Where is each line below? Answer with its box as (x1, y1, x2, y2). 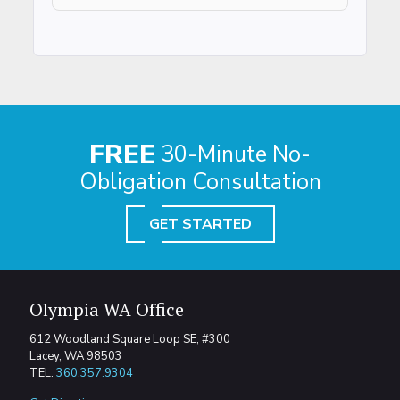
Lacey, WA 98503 (29, 347, 122, 364)
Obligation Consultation (79, 166, 321, 197)
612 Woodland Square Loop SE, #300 (29, 330, 230, 347)
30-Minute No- (155, 138, 311, 170)
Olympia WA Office (29, 296, 184, 321)
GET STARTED (148, 213, 252, 234)
